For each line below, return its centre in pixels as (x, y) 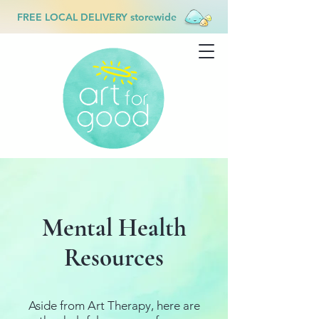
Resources (114, 258)
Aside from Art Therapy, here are (114, 305)
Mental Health (114, 228)
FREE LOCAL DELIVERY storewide (97, 17)
